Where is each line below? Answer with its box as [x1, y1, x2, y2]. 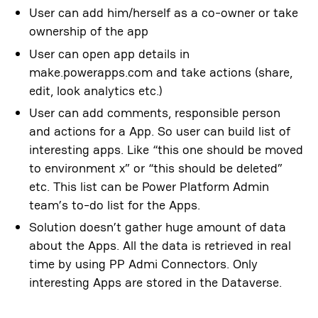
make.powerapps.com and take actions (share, [28, 63, 292, 80]
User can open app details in [28, 45, 190, 62]
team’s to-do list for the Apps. [28, 196, 200, 213]
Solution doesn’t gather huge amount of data [28, 219, 286, 236]
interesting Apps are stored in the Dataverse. [28, 274, 282, 291]
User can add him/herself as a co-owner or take [28, 4, 298, 21]
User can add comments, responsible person [28, 104, 280, 121]
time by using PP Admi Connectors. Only [28, 256, 258, 273]
